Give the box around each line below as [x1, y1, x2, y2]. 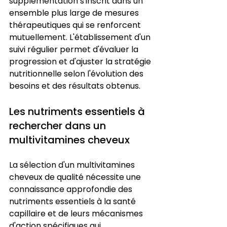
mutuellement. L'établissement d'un [9, 31, 153, 43]
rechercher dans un [9, 118, 108, 133]
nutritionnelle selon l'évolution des [9, 67, 145, 80]
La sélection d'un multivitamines [9, 159, 137, 171]
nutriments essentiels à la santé [9, 195, 138, 207]
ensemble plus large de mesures [9, 7, 141, 19]
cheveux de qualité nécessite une [9, 171, 143, 183]
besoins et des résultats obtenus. [9, 80, 140, 92]
